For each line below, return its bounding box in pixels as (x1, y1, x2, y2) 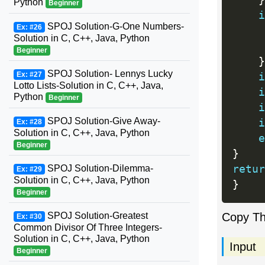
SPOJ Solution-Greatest (44, 211, 148, 221)
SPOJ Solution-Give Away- (44, 116, 160, 126)
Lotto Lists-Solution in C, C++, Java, (14, 80, 163, 91)
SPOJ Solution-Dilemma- (44, 163, 153, 173)
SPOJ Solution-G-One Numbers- (44, 21, 184, 31)
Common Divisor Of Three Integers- (14, 222, 162, 232)
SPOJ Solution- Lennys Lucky (44, 69, 173, 79)
